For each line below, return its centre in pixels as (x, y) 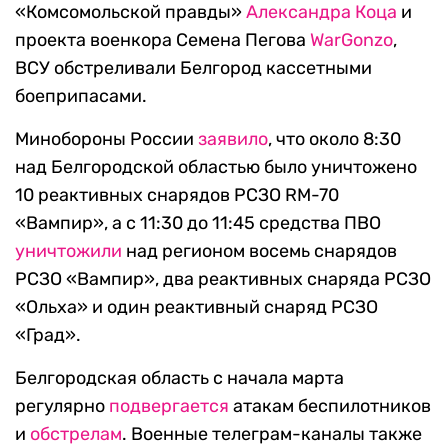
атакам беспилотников (330, 406)
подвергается (169, 406)
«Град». (48, 335)
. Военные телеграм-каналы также (272, 434)
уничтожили (68, 251)
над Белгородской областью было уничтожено (216, 167)
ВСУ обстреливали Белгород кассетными (193, 68)
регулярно (62, 406)
